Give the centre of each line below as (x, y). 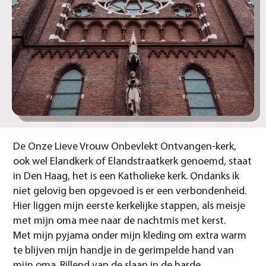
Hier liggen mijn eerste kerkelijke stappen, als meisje (129, 207)
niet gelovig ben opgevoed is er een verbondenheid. (130, 192)
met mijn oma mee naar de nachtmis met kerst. (120, 221)
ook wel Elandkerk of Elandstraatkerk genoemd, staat (133, 162)
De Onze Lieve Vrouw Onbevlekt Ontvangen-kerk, (125, 147)
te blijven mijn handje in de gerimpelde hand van (124, 251)
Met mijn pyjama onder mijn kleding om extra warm (130, 236)
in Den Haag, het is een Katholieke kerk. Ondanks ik (126, 177)
